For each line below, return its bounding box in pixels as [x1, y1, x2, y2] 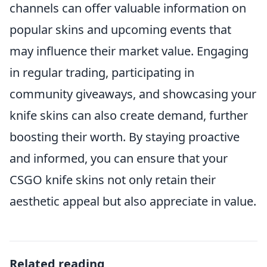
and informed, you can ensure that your [10, 150, 228, 166]
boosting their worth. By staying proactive [10, 129, 240, 145]
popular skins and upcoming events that [10, 21, 231, 38]
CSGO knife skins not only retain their [10, 172, 216, 188]
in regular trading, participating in [10, 64, 194, 80]
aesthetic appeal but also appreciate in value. [10, 193, 256, 209]
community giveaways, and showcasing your [10, 86, 256, 102]
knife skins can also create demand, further [10, 107, 248, 123]
